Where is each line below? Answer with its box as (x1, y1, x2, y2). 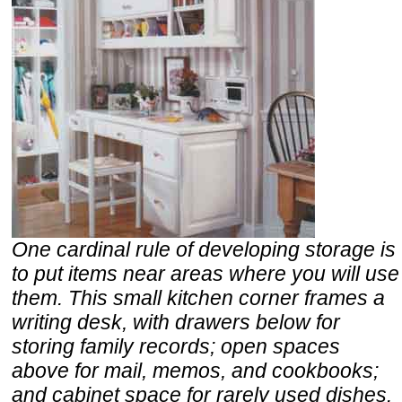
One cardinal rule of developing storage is (12, 237, 396, 261)
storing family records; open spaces (12, 334, 340, 358)
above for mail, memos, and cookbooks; (12, 358, 379, 382)
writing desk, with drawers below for (12, 310, 340, 334)
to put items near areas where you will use (12, 261, 399, 285)
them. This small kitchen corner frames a (12, 285, 385, 310)
